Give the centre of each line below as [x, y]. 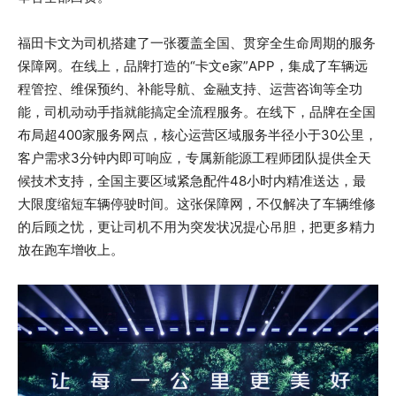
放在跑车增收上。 [71, 249]
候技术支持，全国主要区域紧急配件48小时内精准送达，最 [192, 180]
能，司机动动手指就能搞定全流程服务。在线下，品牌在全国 [197, 111]
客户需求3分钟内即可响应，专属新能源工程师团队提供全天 [194, 157]
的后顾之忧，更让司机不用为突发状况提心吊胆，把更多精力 [197, 226]
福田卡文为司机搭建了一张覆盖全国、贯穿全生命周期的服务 [197, 42]
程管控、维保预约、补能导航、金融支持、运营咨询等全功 [190, 88]
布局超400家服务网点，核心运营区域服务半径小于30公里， [198, 134]
